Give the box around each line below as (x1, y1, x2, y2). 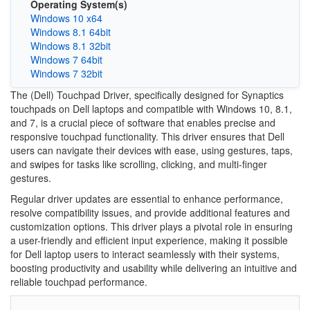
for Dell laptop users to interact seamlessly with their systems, (10, 246, 280, 261)
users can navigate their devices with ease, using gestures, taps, (10, 143, 293, 157)
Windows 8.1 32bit (30, 38, 111, 53)
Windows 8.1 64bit (30, 24, 111, 39)
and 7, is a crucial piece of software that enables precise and (10, 115, 275, 129)
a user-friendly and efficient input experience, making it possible (10, 232, 288, 247)
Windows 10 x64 (30, 10, 102, 25)
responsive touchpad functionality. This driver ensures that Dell (10, 129, 284, 143)
